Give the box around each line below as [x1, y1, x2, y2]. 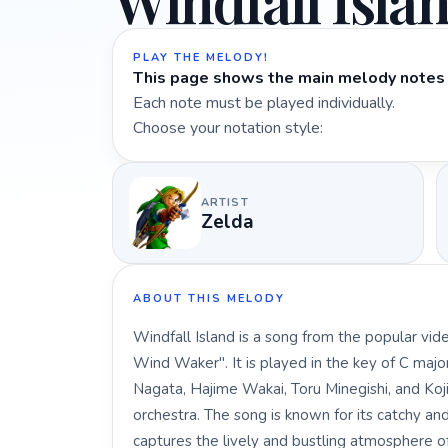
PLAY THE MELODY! [133, 50, 269, 65]
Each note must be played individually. [133, 92, 395, 114]
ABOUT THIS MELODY [133, 291, 285, 306]
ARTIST [201, 194, 249, 210]
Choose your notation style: [133, 117, 323, 139]
